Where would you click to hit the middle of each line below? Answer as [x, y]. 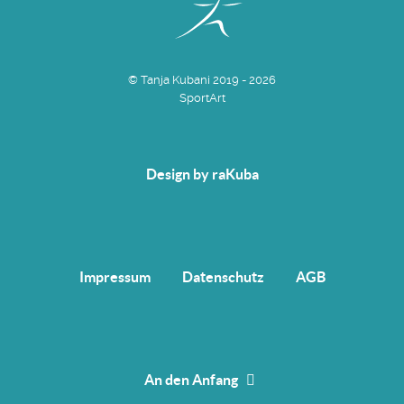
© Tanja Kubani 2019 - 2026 [202, 80]
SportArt [202, 98]
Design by [179, 174]
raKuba [235, 174]
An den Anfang [193, 380]
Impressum [115, 277]
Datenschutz [223, 277]
